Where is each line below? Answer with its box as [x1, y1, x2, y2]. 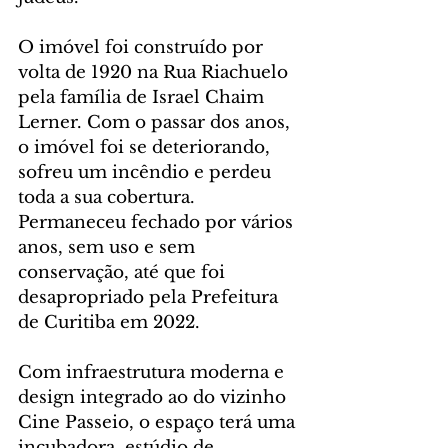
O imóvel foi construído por [18, 36, 268, 58]
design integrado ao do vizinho [18, 386, 291, 408]
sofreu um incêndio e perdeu [18, 161, 276, 183]
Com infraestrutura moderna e [18, 361, 289, 383]
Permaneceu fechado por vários [18, 211, 298, 233]
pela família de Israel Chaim [18, 86, 269, 108]
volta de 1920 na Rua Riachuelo [18, 61, 293, 83]
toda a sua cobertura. [18, 186, 200, 208]
